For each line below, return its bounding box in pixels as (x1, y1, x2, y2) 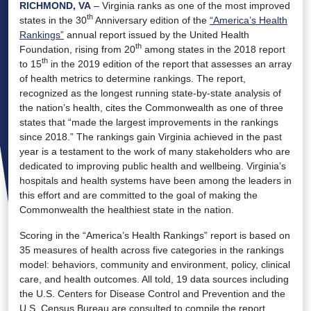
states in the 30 (19, 14, 87, 26)
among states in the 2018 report (142, 43, 285, 55)
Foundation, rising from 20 (19, 43, 135, 55)
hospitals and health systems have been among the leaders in (19, 174, 292, 186)
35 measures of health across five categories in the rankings (19, 244, 284, 255)
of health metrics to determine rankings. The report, (19, 72, 246, 84)
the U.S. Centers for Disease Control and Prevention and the (19, 287, 285, 299)
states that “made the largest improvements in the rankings (19, 116, 278, 128)
